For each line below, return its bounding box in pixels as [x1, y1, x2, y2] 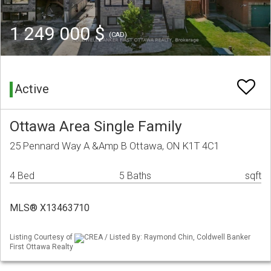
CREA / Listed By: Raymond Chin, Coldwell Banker [84, 233, 250, 242]
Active [15, 82, 49, 97]
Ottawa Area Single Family [10, 117, 182, 135]
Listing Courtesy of [10, 233, 74, 242]
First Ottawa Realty [10, 242, 73, 251]
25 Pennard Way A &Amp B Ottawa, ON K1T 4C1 [10, 140, 220, 152]
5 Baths [119, 170, 151, 182]
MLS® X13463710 [10, 202, 90, 214]
